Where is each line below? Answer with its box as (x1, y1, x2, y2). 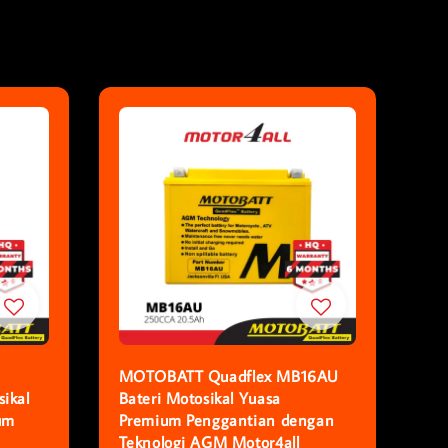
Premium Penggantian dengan (118, 409, 335, 430)
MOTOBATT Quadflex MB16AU (118, 365, 339, 386)
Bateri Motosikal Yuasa (118, 387, 281, 408)
